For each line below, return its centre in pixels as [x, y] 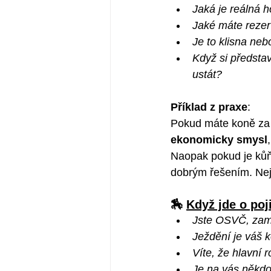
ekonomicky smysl [219, 139]
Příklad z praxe [209, 107]
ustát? [207, 74]
